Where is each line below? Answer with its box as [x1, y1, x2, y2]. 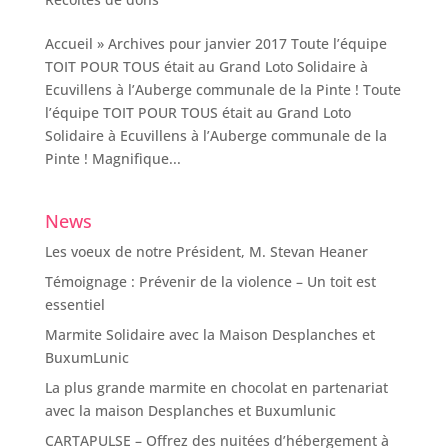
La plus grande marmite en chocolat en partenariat [44, 378, 388, 398]
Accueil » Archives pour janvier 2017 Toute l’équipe [44, 34, 387, 54]
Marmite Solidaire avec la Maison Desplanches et [44, 325, 375, 345]
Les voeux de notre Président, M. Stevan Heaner [44, 242, 368, 262]
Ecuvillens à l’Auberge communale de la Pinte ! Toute [44, 80, 401, 100]
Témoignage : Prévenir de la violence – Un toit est [44, 272, 376, 292]
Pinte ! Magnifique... [44, 149, 181, 169]
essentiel [44, 295, 105, 315]
